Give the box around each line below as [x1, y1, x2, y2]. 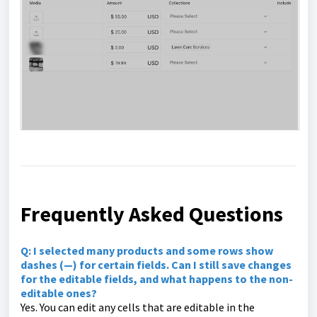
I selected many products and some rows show [31, 243, 273, 258]
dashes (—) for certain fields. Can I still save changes [21, 258, 292, 272]
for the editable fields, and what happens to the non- [21, 272, 293, 287]
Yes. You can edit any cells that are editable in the [21, 300, 255, 315]
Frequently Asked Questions [21, 200, 283, 228]
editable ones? [21, 286, 97, 301]
